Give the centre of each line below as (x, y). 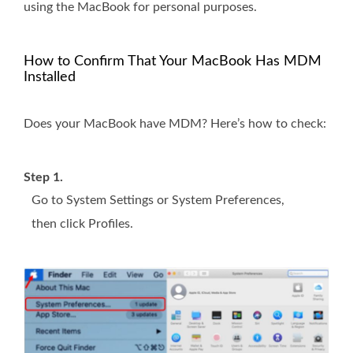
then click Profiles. (82, 224)
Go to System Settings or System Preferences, (158, 201)
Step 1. (43, 178)
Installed (50, 78)
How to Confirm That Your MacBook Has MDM (173, 62)
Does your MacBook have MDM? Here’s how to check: (175, 124)
